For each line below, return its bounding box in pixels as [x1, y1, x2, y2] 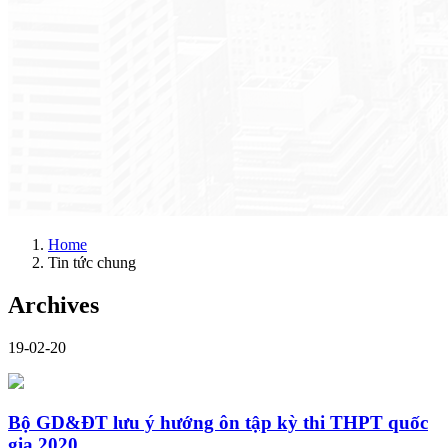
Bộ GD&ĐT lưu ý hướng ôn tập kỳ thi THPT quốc [8, 411, 428, 433]
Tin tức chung [48, 254, 136, 271]
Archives [8, 291, 99, 318]
